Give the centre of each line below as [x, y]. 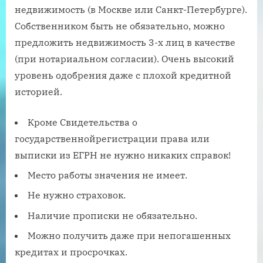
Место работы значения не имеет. [107, 175]
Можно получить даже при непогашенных [129, 236]
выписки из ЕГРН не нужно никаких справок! [123, 155]
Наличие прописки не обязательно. [112, 215]
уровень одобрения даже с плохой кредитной [123, 75]
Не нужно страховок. [77, 195]
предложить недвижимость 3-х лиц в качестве [125, 42]
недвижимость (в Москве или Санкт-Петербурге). [131, 9]
